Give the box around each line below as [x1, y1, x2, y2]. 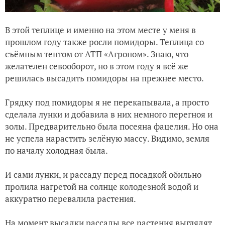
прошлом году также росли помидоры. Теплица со [5, 36, 204, 48]
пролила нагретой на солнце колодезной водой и [5, 180, 198, 192]
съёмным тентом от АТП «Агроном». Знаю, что [5, 48, 188, 60]
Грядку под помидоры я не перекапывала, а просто [5, 96, 209, 108]
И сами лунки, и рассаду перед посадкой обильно [5, 168, 201, 180]
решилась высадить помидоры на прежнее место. [5, 72, 204, 84]
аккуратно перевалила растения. [5, 192, 136, 204]
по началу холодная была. [5, 144, 108, 156]
